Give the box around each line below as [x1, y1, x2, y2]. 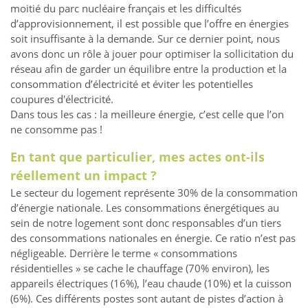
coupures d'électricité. [10, 92, 113, 107]
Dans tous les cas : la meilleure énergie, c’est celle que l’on [10, 107, 284, 122]
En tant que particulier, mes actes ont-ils [10, 148, 265, 166]
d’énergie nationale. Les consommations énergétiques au [10, 201, 279, 215]
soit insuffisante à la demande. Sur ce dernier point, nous [10, 32, 280, 46]
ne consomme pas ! [10, 122, 102, 137]
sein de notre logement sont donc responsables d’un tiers [10, 216, 281, 230]
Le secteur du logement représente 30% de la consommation [10, 186, 298, 200]
